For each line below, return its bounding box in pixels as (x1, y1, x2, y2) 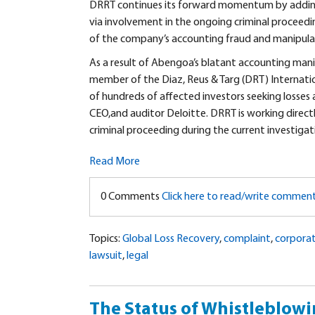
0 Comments (101, 191, 162, 203)
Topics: (89, 233, 122, 245)
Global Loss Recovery (122, 233, 219, 245)
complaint (224, 233, 271, 245)
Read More (89, 156, 140, 168)
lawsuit (89, 250, 122, 262)
